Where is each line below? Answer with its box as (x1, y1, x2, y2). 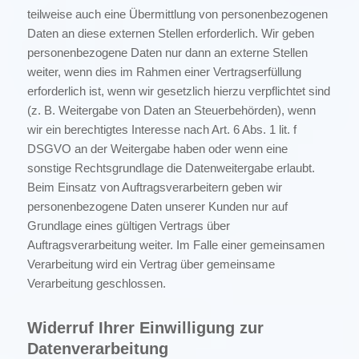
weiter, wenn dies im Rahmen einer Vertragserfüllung (26, 65, 301, 79)
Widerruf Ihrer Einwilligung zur (26, 319, 264, 337)
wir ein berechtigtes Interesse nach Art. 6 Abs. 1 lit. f (26, 123, 296, 137)
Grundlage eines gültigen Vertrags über (26, 219, 230, 233)
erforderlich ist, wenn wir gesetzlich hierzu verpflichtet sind (26, 84, 330, 99)
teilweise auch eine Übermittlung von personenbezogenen (26, 7, 328, 22)
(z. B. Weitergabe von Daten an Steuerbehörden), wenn (26, 103, 316, 118)
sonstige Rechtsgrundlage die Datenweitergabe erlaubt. (26, 161, 315, 175)
